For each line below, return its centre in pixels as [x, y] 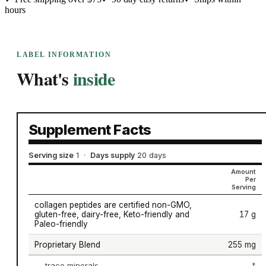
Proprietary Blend [67, 244]
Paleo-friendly [61, 224]
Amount [243, 172]
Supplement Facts [90, 129]
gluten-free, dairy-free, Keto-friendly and [112, 214]
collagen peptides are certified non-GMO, [113, 205]
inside [94, 79]
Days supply [112, 155]
